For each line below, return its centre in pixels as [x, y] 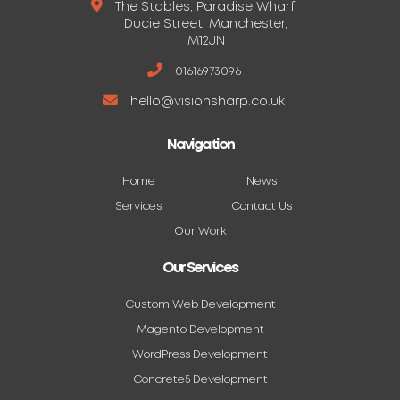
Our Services [200, 268]
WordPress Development [200, 354]
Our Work [200, 231]
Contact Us [261, 206]
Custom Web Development [200, 304]
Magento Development [200, 329]
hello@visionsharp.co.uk [208, 101]
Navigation [200, 145]
